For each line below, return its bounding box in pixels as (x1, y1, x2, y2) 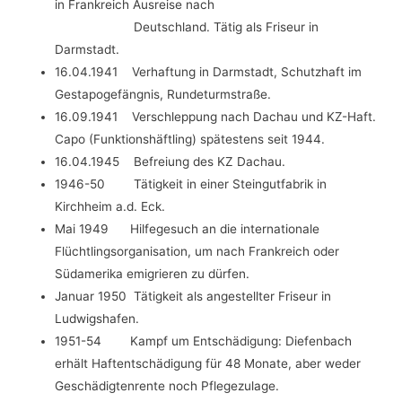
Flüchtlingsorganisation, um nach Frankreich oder (55, 244, 340, 259)
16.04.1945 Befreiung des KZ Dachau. (55, 154, 286, 170)
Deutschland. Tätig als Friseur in (55, 20, 319, 35)
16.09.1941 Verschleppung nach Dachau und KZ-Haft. (55, 109, 377, 125)
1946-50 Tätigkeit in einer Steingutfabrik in (55, 177, 328, 192)
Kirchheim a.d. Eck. (55, 199, 166, 214)
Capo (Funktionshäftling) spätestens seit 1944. (55, 132, 326, 147)
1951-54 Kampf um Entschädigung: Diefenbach (55, 334, 353, 349)
